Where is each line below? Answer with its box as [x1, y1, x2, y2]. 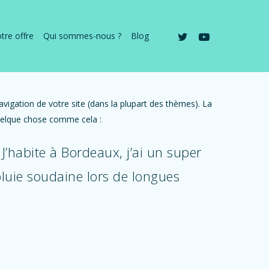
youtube [193, 29, 225, 41]
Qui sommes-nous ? [43, 30, 121, 41]
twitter [171, 29, 196, 41]
